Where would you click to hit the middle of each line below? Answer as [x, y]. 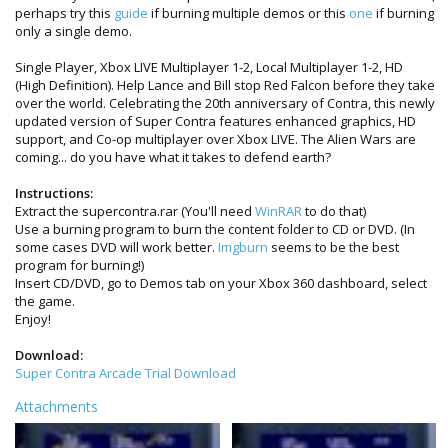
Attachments [56, 406]
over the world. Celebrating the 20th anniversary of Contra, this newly [225, 102]
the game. [45, 300]
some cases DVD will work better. [116, 246]
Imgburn [243, 246]
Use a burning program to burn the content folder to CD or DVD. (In [215, 228]
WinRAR [278, 210]
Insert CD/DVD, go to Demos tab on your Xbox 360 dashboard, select [221, 282]
